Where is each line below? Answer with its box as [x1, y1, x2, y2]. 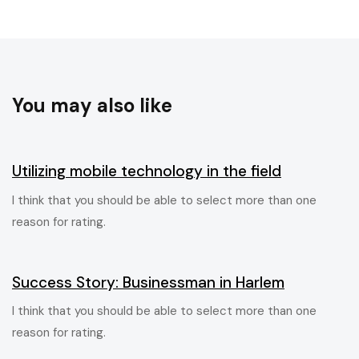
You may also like [12, 93, 172, 119]
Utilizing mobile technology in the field [12, 161, 281, 182]
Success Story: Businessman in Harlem [12, 272, 284, 292]
